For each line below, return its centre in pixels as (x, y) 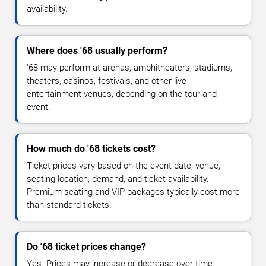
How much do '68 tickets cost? (91, 149)
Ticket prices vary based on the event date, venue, (123, 166)
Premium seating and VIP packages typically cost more (133, 192)
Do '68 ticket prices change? (86, 247)
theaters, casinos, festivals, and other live (107, 81)
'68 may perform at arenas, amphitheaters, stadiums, (129, 68)
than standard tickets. (69, 205)
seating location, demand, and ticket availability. (118, 179)
